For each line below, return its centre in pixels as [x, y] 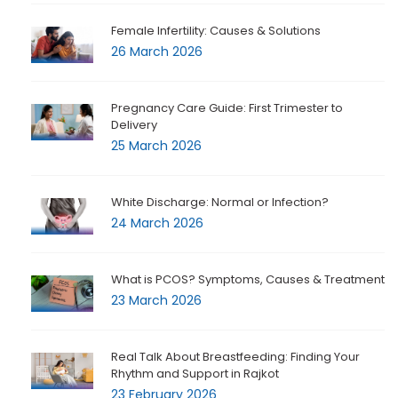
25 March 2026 [156, 146]
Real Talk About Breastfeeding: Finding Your [235, 357]
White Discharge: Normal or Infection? [220, 203]
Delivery [134, 125]
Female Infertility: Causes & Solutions [216, 31]
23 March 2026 [156, 301]
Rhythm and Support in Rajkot [195, 374]
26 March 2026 [157, 52]
